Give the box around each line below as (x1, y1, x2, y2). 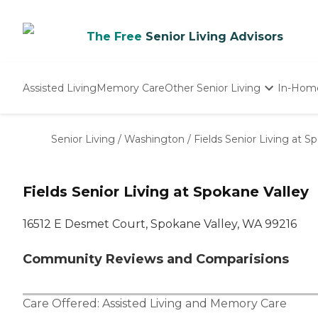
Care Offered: (23, 297, 102, 311)
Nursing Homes (165, 130, 244, 143)
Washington (124, 133, 185, 146)
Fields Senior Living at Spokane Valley (23, 183, 309, 201)
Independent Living (165, 115, 263, 128)
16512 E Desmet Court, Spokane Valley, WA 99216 (23, 217, 297, 231)
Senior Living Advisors (146, 30, 283, 43)
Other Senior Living (165, 81, 261, 94)
